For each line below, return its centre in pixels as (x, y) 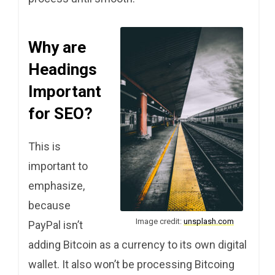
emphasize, (56, 185)
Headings (63, 69)
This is (45, 146)
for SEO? (60, 113)
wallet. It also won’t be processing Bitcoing (131, 264)
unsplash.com (209, 221)
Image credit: (160, 221)
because (49, 205)
